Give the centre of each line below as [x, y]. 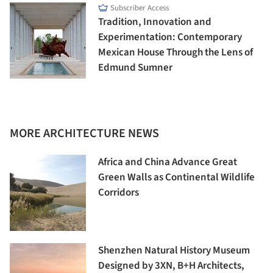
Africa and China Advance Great [168, 162]
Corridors [119, 193]
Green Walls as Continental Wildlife [176, 178]
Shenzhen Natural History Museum [174, 251]
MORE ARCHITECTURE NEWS [84, 134]
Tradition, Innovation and [155, 22]
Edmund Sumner [135, 68]
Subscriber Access [140, 8]
